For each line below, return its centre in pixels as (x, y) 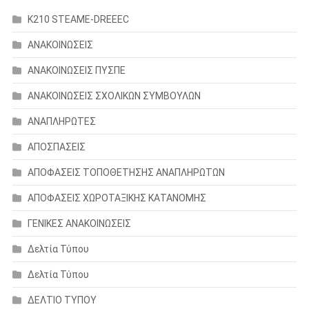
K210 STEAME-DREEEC (78, 20)
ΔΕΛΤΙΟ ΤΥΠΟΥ (62, 300)
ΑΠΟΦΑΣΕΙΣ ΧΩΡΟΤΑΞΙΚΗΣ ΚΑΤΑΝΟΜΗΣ (117, 198)
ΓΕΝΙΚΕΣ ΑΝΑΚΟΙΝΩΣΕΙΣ (79, 224)
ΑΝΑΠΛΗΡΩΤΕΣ (61, 122)
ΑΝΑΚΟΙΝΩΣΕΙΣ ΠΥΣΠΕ (76, 71)
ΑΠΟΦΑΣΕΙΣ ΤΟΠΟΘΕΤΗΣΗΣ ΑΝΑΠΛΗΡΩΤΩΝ (126, 173)
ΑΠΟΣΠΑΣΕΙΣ (56, 147)
